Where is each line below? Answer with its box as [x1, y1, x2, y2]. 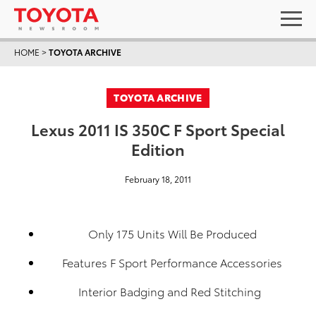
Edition [131, 138, 185, 159]
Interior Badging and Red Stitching [78, 283, 267, 299]
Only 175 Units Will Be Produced [87, 225, 257, 241]
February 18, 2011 [125, 173, 191, 185]
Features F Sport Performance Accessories [62, 254, 282, 270]
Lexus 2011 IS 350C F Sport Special [31, 118, 285, 140]
